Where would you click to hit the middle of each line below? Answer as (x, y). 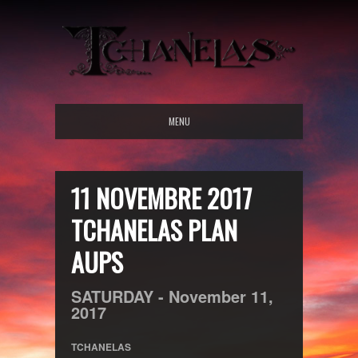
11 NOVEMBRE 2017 (161, 197)
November (207, 296)
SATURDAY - (120, 296)
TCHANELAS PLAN (154, 229)
